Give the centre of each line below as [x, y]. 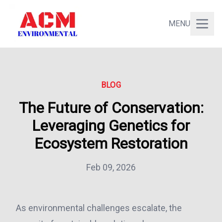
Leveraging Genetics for [111, 126]
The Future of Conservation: [111, 108]
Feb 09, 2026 [111, 167]
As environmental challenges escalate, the [99, 208]
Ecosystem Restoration [111, 143]
